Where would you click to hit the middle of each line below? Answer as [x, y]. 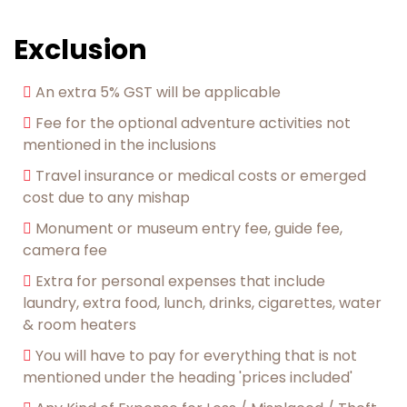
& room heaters [79, 324]
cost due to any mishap [106, 197]
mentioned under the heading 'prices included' [188, 377]
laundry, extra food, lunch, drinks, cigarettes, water [202, 303]
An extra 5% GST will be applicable [158, 92]
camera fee [65, 250]
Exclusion [80, 50]
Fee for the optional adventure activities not [193, 123]
